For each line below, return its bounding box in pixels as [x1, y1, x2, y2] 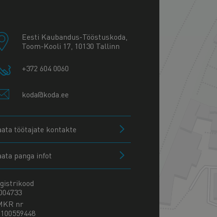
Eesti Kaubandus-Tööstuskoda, [21, 31, 127, 42]
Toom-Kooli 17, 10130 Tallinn [21, 40, 120, 51]
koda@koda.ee [21, 89, 69, 99]
